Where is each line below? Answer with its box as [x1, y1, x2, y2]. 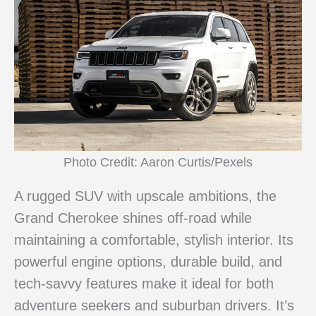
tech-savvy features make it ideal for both [14, 276, 274, 292]
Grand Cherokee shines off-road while [14, 210, 252, 226]
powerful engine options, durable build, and [14, 254, 282, 270]
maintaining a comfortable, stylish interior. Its [14, 232, 293, 248]
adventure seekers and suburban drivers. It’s [14, 298, 294, 314]
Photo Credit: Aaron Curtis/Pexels [63, 154, 253, 169]
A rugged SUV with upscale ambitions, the [14, 188, 276, 205]
